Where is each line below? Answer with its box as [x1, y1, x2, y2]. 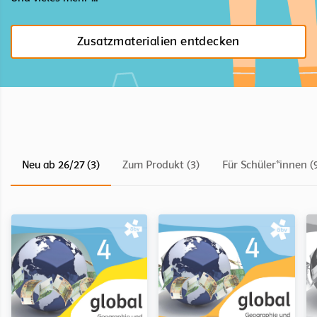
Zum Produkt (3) [122, 158, 200, 171]
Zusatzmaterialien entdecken [77, 33, 240, 49]
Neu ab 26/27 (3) [22, 158, 100, 171]
